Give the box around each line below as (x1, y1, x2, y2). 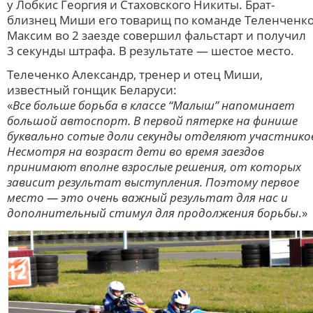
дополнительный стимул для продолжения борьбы (7, 204, 298, 221)
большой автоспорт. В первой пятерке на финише (7, 112, 298, 129)
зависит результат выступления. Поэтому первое (7, 173, 299, 190)
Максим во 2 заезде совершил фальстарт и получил (7, 27, 306, 43)
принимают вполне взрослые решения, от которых (7, 158, 301, 175)
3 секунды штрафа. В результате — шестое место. (7, 42, 294, 59)
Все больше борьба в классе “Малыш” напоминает (13, 96, 295, 113)
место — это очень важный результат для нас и (7, 189, 288, 205)
